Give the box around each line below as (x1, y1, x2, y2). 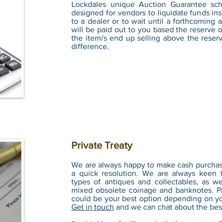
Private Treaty (71, 140, 132, 151)
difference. (71, 42, 109, 51)
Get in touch (71, 203, 114, 211)
